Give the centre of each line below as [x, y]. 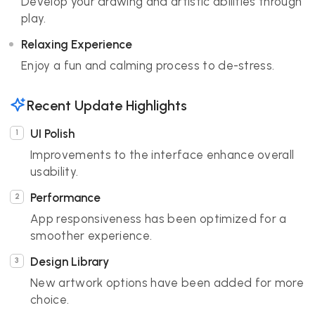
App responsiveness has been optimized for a [159, 219]
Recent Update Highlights [107, 105]
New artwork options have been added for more [167, 283]
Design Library [70, 262]
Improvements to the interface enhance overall [162, 155]
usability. [54, 172]
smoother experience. [91, 236]
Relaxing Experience [77, 44]
